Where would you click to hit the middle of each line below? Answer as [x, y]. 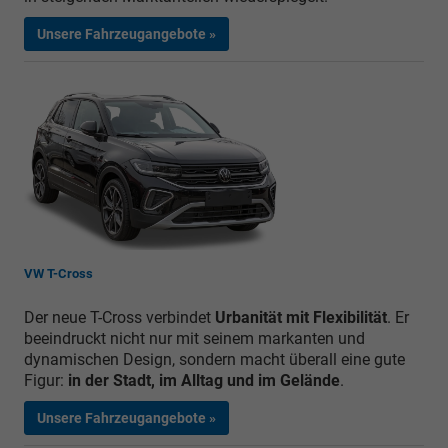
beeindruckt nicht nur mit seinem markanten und [194, 339]
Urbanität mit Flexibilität [301, 318]
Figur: [46, 381]
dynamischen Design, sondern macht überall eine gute [214, 360]
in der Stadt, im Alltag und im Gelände [204, 381]
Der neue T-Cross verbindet [119, 318]
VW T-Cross [58, 274]
